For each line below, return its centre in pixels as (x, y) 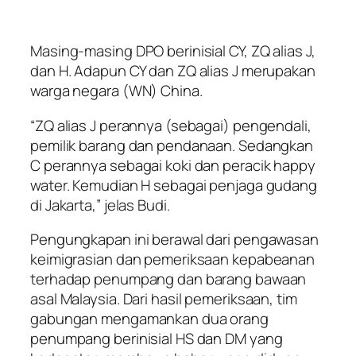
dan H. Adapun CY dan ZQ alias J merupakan (173, 71)
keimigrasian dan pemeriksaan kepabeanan (173, 259)
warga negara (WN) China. (116, 91)
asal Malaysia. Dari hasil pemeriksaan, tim (164, 299)
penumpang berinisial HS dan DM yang (157, 339)
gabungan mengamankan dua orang (149, 319)
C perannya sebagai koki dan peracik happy (173, 165)
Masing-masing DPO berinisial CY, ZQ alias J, (173, 51)
